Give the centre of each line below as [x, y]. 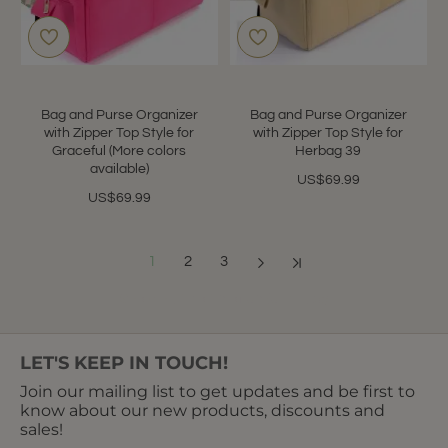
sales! [42, 429]
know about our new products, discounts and [203, 410]
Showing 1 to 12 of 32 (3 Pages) [224, 298]
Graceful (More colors [119, 150]
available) [119, 168]
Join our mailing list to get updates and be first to [218, 391]
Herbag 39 [328, 150]
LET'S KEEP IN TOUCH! [124, 362]
